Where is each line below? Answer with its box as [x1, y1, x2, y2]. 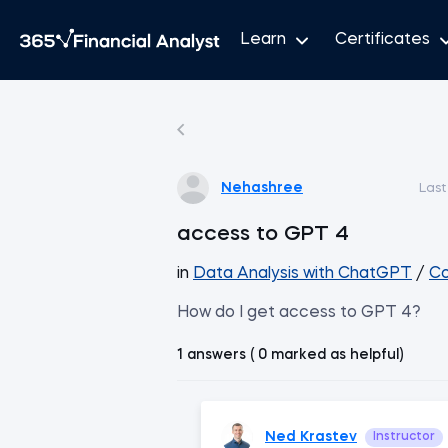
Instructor [373, 430, 435, 443]
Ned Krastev [265, 429, 357, 444]
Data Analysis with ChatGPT [193, 266, 412, 282]
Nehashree [221, 180, 303, 195]
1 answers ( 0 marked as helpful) [177, 348, 403, 362]
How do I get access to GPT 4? [177, 305, 421, 321]
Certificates [335, 31, 430, 48]
